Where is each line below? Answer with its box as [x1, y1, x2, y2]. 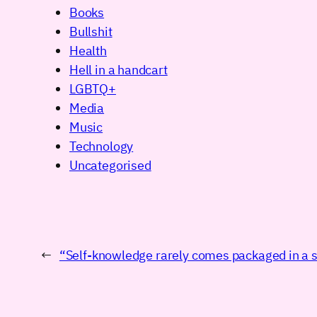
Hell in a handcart [69, 62, 168, 79]
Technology [69, 138, 134, 155]
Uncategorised [69, 157, 151, 174]
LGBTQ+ [69, 81, 116, 98]
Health [69, 42, 107, 59]
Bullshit [69, 23, 113, 40]
